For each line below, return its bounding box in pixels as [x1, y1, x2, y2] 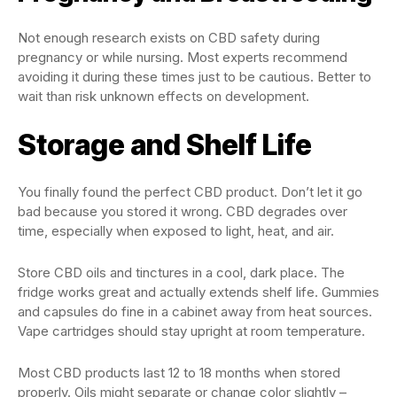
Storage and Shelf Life [18, 128, 312, 162]
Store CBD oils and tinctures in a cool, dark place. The [18, 264, 345, 281]
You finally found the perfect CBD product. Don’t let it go [18, 183, 362, 200]
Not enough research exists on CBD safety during [18, 29, 320, 46]
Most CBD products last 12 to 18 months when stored [18, 364, 340, 381]
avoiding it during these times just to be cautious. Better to [18, 68, 371, 85]
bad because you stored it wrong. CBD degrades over [18, 203, 347, 220]
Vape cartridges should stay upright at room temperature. [18, 323, 365, 339]
